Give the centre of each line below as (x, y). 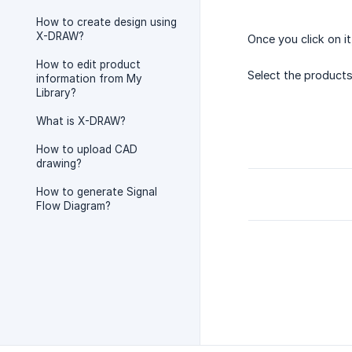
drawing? (59, 163)
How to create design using (106, 22)
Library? (56, 93)
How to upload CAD (87, 149)
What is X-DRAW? (81, 121)
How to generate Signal (97, 192)
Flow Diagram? (73, 206)
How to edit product (88, 64)
